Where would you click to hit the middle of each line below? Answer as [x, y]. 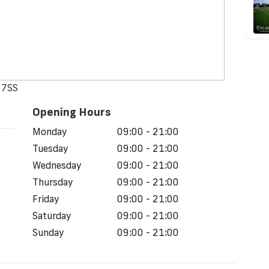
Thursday [53, 182]
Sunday [48, 233]
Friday [46, 199]
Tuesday [50, 149]
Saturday [52, 216]
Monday [50, 132]
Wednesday [57, 165]
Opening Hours [72, 112]
